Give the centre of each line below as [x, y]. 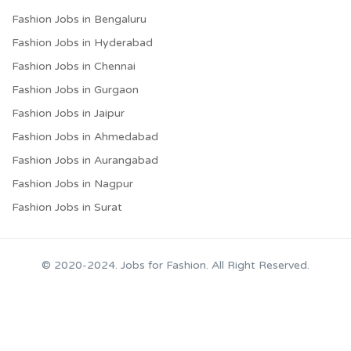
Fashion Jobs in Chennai [74, 66]
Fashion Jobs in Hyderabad [82, 42]
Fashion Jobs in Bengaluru [79, 19]
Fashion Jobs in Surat [67, 207]
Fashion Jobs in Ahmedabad [85, 136]
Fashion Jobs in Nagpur [72, 183]
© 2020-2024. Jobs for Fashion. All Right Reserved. [175, 265]
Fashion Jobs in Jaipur [68, 113]
